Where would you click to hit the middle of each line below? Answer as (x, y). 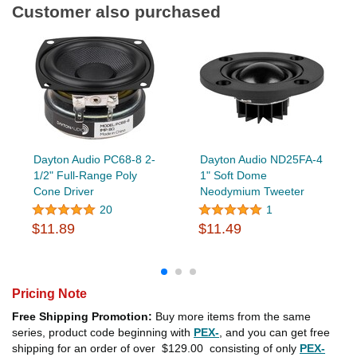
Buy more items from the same (231, 317)
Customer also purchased (116, 12)
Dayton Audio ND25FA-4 (261, 160)
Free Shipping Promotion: (82, 317)
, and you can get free (275, 333)
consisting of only (253, 349)
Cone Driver (63, 192)
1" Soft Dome (233, 176)
